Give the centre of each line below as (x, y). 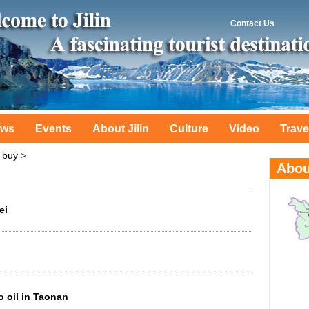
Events (53, 129)
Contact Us (252, 23)
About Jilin (121, 129)
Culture (189, 129)
